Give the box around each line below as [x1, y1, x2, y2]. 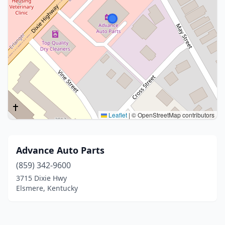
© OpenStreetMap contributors [130, 110, 214, 119]
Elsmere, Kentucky [16, 183, 78, 193]
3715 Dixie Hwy [16, 173, 67, 183]
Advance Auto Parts [16, 144, 104, 156]
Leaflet [107, 110, 127, 119]
